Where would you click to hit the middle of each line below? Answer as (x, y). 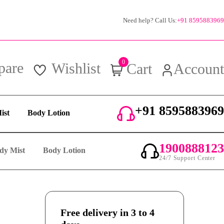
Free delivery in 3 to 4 (107, 212)
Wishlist (76, 68)
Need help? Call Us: (150, 20)
